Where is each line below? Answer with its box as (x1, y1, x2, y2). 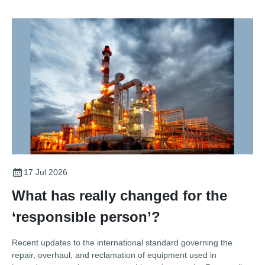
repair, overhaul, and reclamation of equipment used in (12, 250, 216, 260)
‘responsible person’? (12, 208, 160, 225)
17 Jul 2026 (24, 167, 67, 177)
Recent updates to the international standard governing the (12, 237, 232, 247)
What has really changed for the (12, 187, 227, 203)
